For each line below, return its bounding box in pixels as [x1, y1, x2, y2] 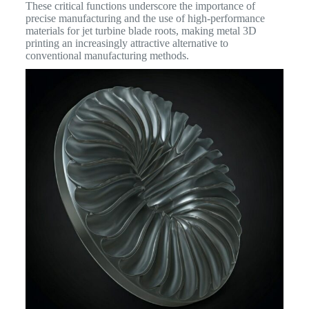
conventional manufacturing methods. [25, 49, 189, 61]
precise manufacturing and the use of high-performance [25, 12, 265, 24]
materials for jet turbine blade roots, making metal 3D [25, 24, 257, 37]
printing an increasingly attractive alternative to [25, 37, 228, 49]
